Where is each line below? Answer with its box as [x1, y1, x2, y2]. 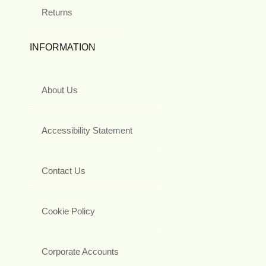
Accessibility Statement [42, 125, 132, 135]
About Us [42, 84, 78, 95]
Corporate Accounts [42, 246, 119, 256]
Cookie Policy [42, 205, 95, 216]
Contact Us [42, 165, 85, 176]
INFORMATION [30, 42, 96, 52]
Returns [42, 7, 72, 17]
